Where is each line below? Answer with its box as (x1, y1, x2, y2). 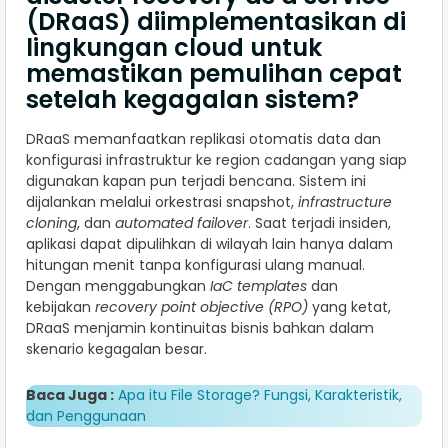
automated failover (115, 213, 248, 234)
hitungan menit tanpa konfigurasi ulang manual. (26, 255, 365, 276)
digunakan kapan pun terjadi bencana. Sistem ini (26, 171, 366, 192)
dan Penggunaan (26, 406, 146, 427)
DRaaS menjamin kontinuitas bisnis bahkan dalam (26, 318, 374, 339)
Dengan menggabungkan (26, 276, 210, 297)
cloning (26, 213, 77, 234)
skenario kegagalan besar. (26, 339, 207, 360)
